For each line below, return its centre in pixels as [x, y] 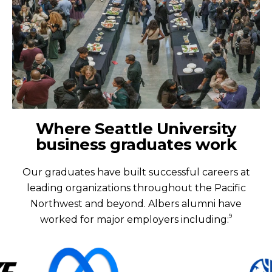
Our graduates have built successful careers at [136, 172]
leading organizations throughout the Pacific [136, 188]
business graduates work [136, 144]
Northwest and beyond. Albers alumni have [136, 203]
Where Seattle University [136, 128]
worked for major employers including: [134, 219]
